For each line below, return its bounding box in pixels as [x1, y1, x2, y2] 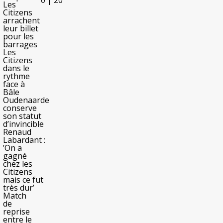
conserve [3, 103, 37, 113]
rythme [3, 71, 30, 82]
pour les [3, 31, 34, 42]
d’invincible [3, 118, 44, 129]
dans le [3, 63, 29, 74]
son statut [3, 111, 41, 121]
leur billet [3, 23, 38, 34]
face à [3, 79, 25, 90]
